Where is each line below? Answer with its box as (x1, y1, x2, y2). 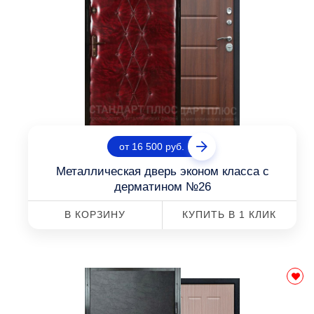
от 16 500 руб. (119, 141, 184, 152)
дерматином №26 (114, 180, 211, 193)
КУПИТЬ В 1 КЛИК (182, 209, 277, 220)
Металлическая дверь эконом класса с (55, 165, 269, 178)
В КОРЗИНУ (64, 209, 125, 220)
